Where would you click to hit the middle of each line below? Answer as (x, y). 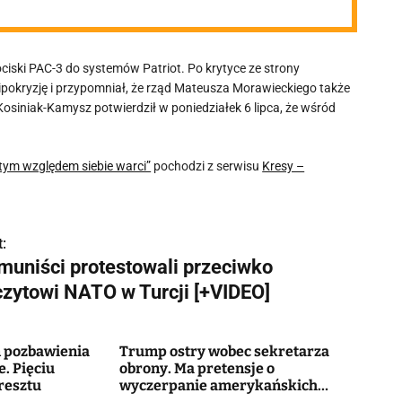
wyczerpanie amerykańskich (218, 385)
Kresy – (284, 166)
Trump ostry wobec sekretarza (224, 351)
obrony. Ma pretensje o (197, 368)
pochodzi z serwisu (207, 166)
